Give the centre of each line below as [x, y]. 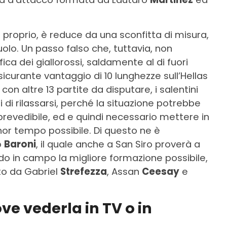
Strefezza [84, 171]
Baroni [20, 144]
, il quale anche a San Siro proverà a [118, 144]
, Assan [124, 171]
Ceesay [161, 171]
